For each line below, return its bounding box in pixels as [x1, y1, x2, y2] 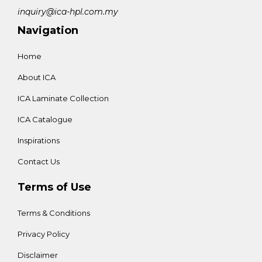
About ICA [18, 72, 56, 82]
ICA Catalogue [18, 114, 73, 124]
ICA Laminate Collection [18, 93, 109, 103]
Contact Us [18, 156, 60, 166]
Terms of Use [18, 180, 91, 194]
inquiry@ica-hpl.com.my [18, 6, 118, 17]
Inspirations [18, 135, 60, 145]
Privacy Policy [18, 229, 70, 239]
